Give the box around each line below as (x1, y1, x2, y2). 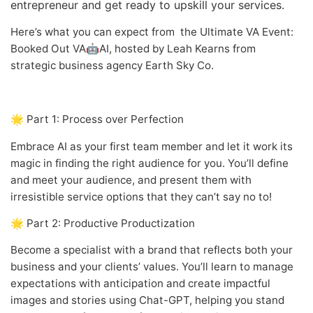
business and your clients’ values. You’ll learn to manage (10, 260, 293, 274)
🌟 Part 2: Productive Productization (10, 217, 195, 230)
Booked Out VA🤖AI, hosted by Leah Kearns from (10, 42, 256, 56)
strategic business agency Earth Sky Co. (10, 59, 214, 73)
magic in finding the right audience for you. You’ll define (10, 156, 289, 170)
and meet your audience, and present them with (10, 173, 252, 187)
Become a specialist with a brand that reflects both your (10, 243, 293, 257)
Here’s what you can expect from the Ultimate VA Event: (10, 25, 293, 39)
